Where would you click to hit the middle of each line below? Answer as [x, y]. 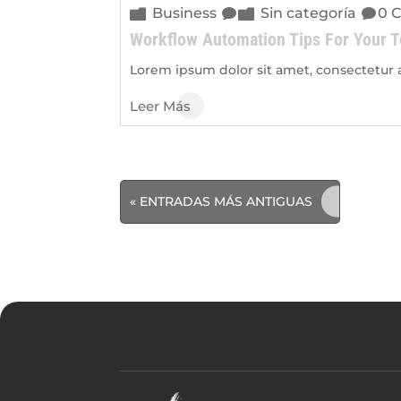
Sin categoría [309, 13]
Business [185, 13]
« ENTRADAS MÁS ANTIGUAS [222, 201]
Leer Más [161, 106]
